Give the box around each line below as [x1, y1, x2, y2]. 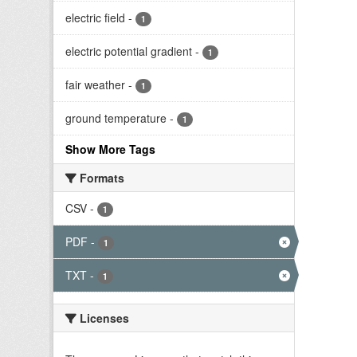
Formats [76, 170, 124, 186]
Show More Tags [65, 141, 155, 157]
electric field [65, 10, 125, 25]
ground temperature [65, 110, 167, 126]
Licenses [76, 310, 129, 326]
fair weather [65, 76, 125, 92]
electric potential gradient [65, 43, 192, 59]
